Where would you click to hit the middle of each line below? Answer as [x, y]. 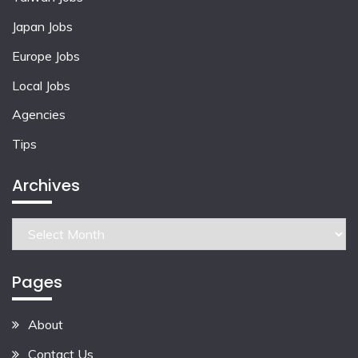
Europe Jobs [46, 56]
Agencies [39, 115]
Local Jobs [41, 85]
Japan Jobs [42, 27]
